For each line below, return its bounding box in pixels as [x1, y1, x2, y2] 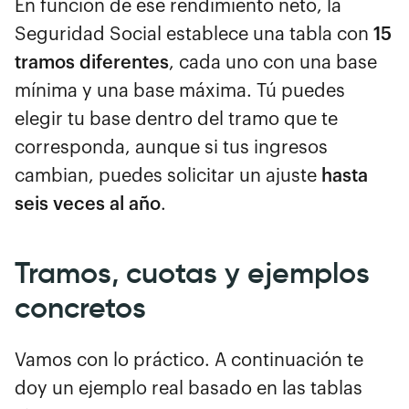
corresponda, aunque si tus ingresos [15, 138, 328, 157]
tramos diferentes [15, 53, 169, 72]
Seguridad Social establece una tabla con [15, 25, 373, 44]
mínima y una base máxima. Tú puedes [15, 81, 345, 100]
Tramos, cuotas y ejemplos [15, 254, 370, 291]
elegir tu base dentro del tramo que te [15, 110, 338, 129]
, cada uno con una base [169, 53, 377, 72]
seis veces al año [15, 194, 161, 214]
